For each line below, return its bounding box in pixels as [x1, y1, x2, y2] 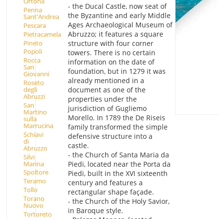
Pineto [23, 38, 43, 47]
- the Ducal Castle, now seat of [67, 1, 167, 11]
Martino [23, 107, 47, 116]
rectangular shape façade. [67, 187, 154, 197]
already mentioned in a [67, 76, 144, 86]
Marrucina [23, 121, 53, 130]
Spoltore [23, 168, 48, 177]
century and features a [67, 178, 143, 188]
